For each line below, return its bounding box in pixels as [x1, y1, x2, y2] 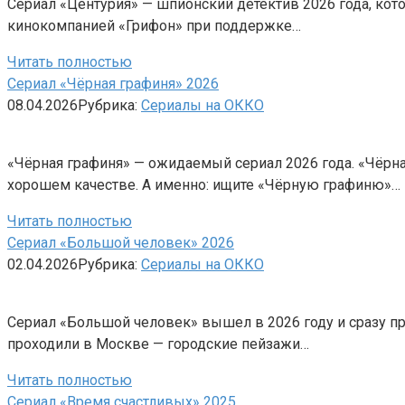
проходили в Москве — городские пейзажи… [7, 334, 309, 353]
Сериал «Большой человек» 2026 [7, 233, 234, 251]
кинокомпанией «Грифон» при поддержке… [7, 16, 301, 34]
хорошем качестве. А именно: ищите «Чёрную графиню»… [7, 175, 400, 193]
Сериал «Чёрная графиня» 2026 [7, 74, 219, 92]
